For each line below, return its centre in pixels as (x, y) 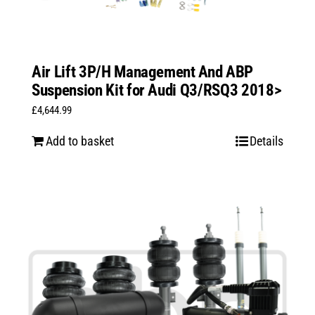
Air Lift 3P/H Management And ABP (142, 72)
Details (267, 141)
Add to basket (79, 141)
